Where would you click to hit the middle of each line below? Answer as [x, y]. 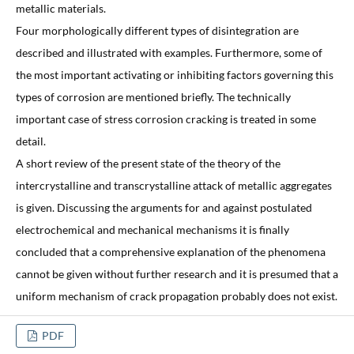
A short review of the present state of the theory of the [148, 163]
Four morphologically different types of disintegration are [157, 30]
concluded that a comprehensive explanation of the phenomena [170, 251]
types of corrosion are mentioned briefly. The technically [153, 96]
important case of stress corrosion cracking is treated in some [166, 119]
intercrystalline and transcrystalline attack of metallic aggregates [173, 185]
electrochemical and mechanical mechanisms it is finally [152, 229]
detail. [30, 141]
